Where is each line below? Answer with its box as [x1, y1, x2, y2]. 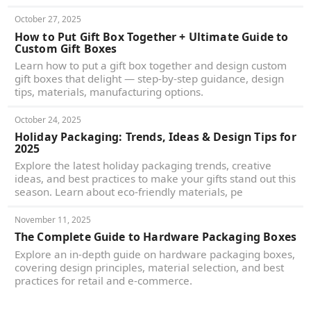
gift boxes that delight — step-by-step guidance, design [14, 72, 284, 86]
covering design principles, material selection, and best [14, 260, 284, 274]
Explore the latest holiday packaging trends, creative [14, 158, 271, 173]
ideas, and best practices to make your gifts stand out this [14, 171, 296, 186]
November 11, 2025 [14, 213, 92, 226]
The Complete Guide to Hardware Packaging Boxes [14, 229, 297, 245]
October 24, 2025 [14, 113, 82, 126]
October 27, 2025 [14, 13, 82, 26]
